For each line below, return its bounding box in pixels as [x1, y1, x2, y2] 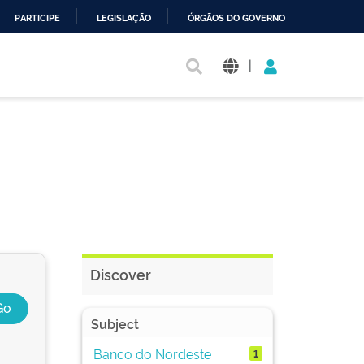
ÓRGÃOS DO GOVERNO [188, 13, 285, 24]
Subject [91, 314, 139, 332]
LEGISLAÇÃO [97, 13, 151, 24]
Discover [90, 264, 151, 284]
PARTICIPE [15, 13, 60, 24]
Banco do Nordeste [93, 344, 211, 362]
